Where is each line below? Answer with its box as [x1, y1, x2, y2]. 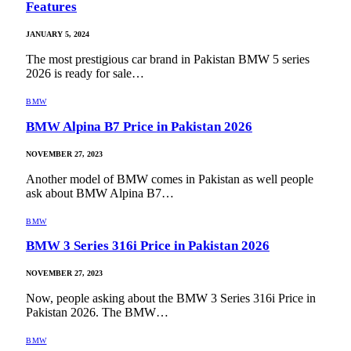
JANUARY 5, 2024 [26, 30, 89, 39]
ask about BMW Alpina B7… [26, 186, 174, 200]
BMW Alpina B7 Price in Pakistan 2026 [26, 118, 252, 134]
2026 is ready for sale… [26, 67, 144, 81]
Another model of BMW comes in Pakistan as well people [26, 172, 313, 186]
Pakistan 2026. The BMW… [26, 305, 168, 319]
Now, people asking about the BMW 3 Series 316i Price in [26, 291, 316, 305]
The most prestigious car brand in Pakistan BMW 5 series [26, 52, 309, 67]
